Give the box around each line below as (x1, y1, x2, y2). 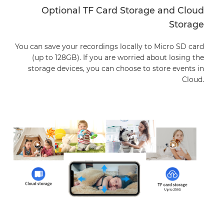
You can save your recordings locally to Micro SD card (14, 41, 204, 51)
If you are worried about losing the (82, 52, 204, 62)
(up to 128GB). (31, 52, 83, 62)
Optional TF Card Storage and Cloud (41, 5, 204, 16)
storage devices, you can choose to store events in (27, 63, 204, 73)
